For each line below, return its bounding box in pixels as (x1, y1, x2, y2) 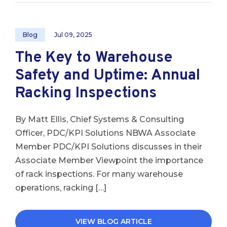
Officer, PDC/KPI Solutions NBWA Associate (15, 128, 196, 138)
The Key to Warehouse (15, 49, 172, 67)
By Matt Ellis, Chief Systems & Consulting (15, 115, 184, 124)
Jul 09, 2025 (54, 31, 92, 39)
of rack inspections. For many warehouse (15, 169, 183, 179)
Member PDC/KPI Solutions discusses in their (15, 142, 202, 152)
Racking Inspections (15, 84, 157, 103)
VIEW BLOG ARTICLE (75, 217, 152, 226)
